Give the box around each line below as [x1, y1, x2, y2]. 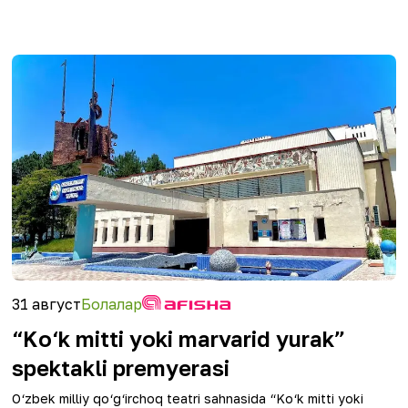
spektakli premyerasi [12, 354, 229, 381]
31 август [12, 295, 81, 313]
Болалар [81, 295, 142, 313]
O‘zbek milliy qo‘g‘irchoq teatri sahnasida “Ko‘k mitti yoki [12, 391, 363, 406]
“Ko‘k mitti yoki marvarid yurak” [12, 325, 345, 352]
